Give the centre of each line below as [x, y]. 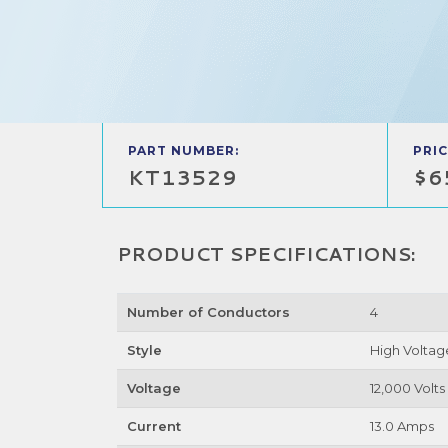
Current [153, 426]
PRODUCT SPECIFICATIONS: [266, 253]
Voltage [153, 388]
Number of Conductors [208, 312]
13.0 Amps [401, 426]
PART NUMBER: [183, 150]
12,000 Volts [407, 388]
